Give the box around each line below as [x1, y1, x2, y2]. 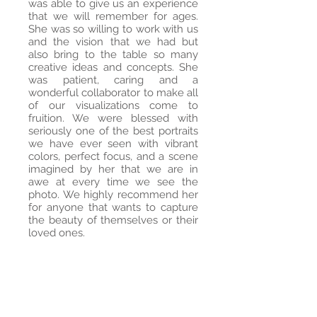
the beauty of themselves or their [28, 214, 198, 226]
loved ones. [28, 226, 85, 239]
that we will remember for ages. [28, 10, 198, 23]
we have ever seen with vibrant [28, 137, 198, 150]
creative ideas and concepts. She [28, 61, 198, 74]
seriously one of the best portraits [28, 125, 198, 137]
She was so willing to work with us [28, 23, 198, 35]
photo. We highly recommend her [28, 188, 198, 201]
